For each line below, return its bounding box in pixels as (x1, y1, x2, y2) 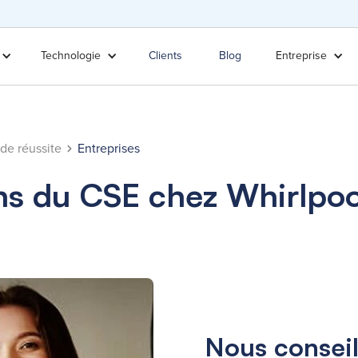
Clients (148, 47, 182, 65)
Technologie (41, 47, 101, 65)
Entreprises (77, 139, 140, 157)
